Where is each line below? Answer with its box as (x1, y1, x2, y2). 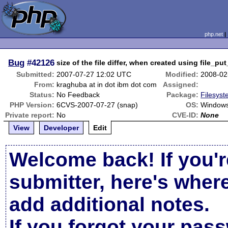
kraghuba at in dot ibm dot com (56, 80, 157, 89)
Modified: (165, 70, 199, 78)
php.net (204, 31, 223, 37)
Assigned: (163, 80, 199, 89)
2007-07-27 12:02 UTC (56, 70, 132, 78)
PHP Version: (10, 101, 55, 109)
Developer (44, 124, 79, 132)
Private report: (5, 111, 55, 119)
